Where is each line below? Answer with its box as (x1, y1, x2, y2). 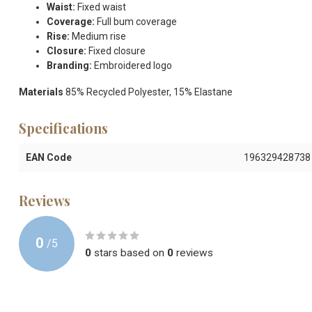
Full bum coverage (95, 15, 177, 27)
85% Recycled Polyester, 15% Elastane (63, 86, 233, 97)
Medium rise (70, 30, 126, 42)
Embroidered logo (92, 59, 172, 71)
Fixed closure (86, 45, 146, 56)
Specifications (19, 118, 108, 137)
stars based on (91, 246, 167, 259)
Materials (19, 86, 63, 97)
